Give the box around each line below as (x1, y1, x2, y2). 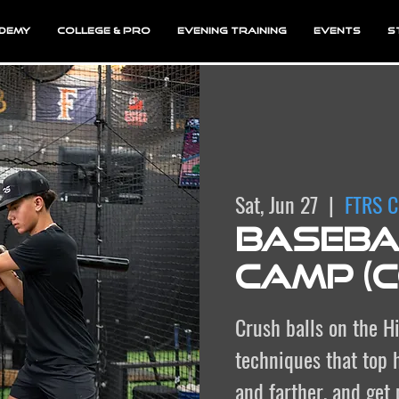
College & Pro (56, 25, 151, 36)
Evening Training (176, 25, 287, 36)
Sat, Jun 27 (235, 187, 318, 220)
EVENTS (313, 25, 361, 36)
